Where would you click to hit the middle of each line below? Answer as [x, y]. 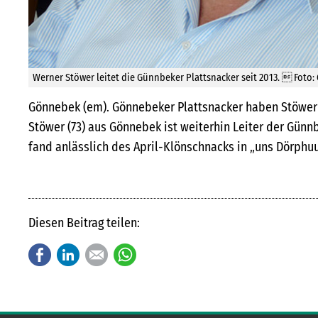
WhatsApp [163, 253]
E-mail [125, 253]
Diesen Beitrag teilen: [84, 223]
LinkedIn [102, 253]
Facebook [76, 253]
